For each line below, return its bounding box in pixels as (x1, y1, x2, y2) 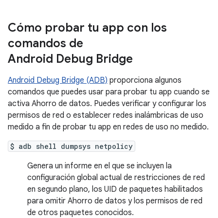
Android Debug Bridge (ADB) (8, 75, 108, 85)
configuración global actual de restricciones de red (27, 173, 205, 182)
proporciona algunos (108, 75, 182, 85)
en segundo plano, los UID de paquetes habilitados (27, 184, 203, 194)
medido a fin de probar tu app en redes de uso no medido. (8, 122, 209, 132)
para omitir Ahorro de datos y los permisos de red (27, 196, 202, 206)
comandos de (8, 36, 83, 51)
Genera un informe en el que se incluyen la (27, 161, 172, 171)
